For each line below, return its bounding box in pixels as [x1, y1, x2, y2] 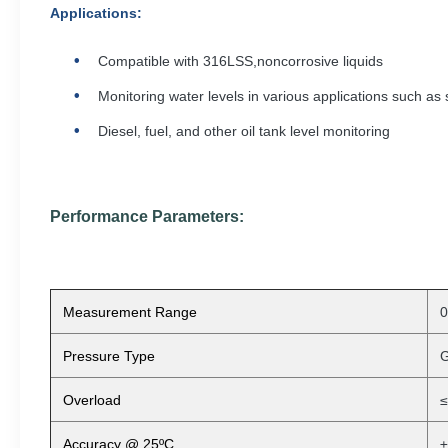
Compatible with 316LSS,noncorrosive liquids [98, 53, 383, 69]
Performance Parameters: [50, 208, 244, 225]
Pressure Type [63, 348, 155, 364]
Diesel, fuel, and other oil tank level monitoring [98, 123, 390, 139]
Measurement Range [63, 304, 197, 320]
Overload [63, 392, 121, 408]
